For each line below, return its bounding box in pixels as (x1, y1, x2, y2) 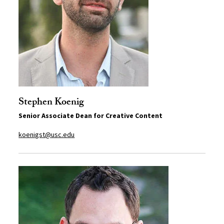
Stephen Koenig (18, 94, 84, 112)
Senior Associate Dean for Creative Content (18, 111, 163, 120)
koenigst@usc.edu (18, 130, 75, 139)
